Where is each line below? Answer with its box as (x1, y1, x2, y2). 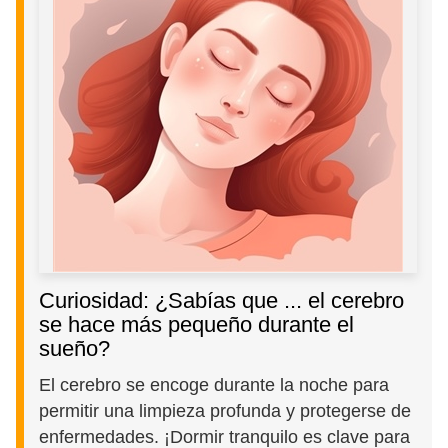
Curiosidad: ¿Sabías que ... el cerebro (39, 287, 405, 313)
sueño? (39, 335, 111, 361)
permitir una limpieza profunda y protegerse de (39, 400, 412, 421)
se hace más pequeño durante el (39, 311, 355, 337)
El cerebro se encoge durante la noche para (39, 374, 390, 395)
